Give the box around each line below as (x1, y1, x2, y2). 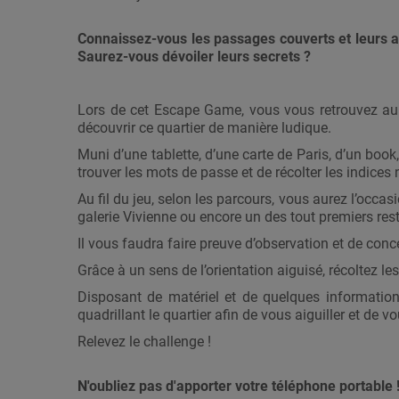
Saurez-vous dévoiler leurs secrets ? (77, 48, 311, 66)
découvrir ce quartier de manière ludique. (77, 119, 331, 137)
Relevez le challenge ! (77, 333, 215, 351)
